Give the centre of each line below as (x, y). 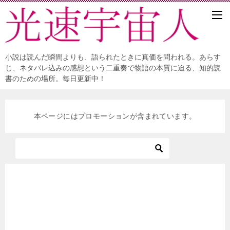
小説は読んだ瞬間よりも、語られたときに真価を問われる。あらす (113, 57)
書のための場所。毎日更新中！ (55, 79)
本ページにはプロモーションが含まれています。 (115, 116)
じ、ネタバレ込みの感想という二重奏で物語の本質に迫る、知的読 (113, 68)
